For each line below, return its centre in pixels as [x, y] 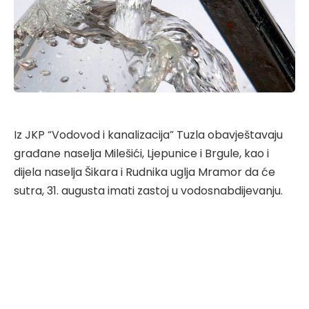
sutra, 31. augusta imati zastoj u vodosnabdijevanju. [148, 190]
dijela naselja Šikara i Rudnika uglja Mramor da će [144, 172]
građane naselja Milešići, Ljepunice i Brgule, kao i [141, 153]
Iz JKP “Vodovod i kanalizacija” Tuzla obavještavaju [148, 134]
